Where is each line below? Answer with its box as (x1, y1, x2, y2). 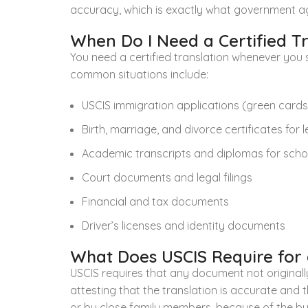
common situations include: (70, 67, 208, 81)
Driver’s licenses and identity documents (82, 218, 285, 232)
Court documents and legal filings (82, 170, 252, 184)
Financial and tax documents (82, 194, 229, 208)
